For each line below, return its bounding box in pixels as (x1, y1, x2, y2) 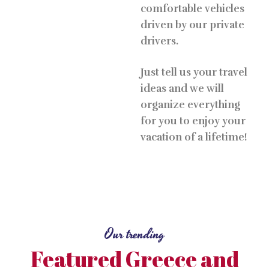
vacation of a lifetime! (141, 131, 247, 144)
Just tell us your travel (141, 66, 247, 79)
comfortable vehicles (141, 2, 244, 15)
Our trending (104, 223, 165, 245)
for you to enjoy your (141, 115, 246, 128)
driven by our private (141, 18, 244, 31)
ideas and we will (141, 82, 224, 95)
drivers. (141, 34, 178, 47)
